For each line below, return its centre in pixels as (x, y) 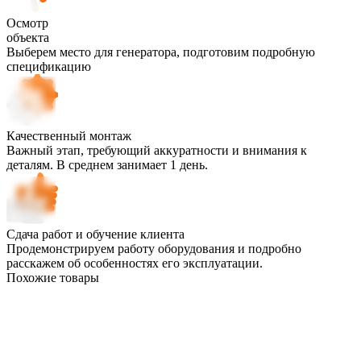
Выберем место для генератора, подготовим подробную (161, 52)
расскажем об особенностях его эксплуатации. (135, 263)
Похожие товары (53, 277)
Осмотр (27, 23)
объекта (28, 37)
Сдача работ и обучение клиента (95, 234)
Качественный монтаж (69, 135)
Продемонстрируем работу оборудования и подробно (154, 248)
